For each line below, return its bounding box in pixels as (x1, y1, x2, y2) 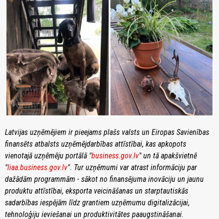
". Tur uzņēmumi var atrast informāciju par (67, 162, 197, 172)
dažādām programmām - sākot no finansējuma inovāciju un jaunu (5, 174, 204, 184)
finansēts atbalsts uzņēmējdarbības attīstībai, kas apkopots (5, 139, 186, 149)
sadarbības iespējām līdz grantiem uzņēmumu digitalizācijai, (5, 197, 190, 207)
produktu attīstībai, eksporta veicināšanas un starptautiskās (5, 186, 188, 196)
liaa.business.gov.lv (7, 162, 67, 172)
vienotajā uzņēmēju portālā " (5, 151, 91, 160)
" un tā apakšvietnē (139, 151, 197, 160)
